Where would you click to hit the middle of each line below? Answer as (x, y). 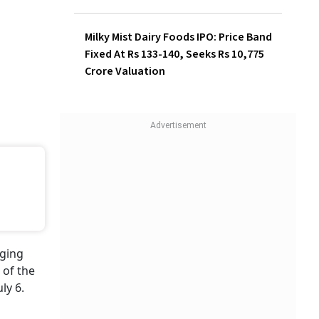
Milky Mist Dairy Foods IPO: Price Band (178, 37)
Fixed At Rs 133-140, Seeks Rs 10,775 (174, 54)
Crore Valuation (125, 72)
